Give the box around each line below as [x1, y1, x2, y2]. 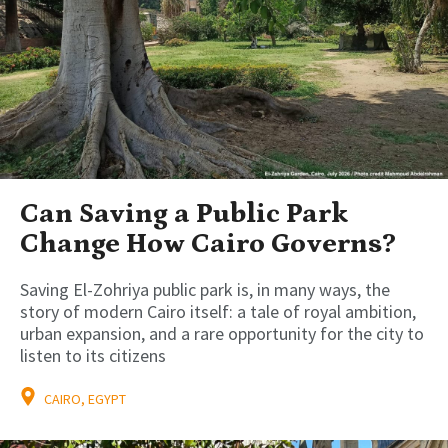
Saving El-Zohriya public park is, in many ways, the [20, 277, 390, 301]
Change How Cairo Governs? [20, 227, 396, 260]
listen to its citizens [20, 343, 166, 367]
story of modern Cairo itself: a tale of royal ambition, [20, 299, 416, 323]
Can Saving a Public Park [20, 197, 349, 230]
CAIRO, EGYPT [41, 389, 126, 408]
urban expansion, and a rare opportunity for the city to [20, 321, 424, 345]
